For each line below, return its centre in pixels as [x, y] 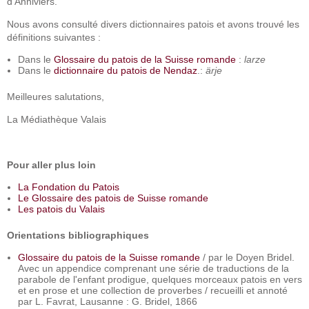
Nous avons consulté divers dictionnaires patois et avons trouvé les [153, 24]
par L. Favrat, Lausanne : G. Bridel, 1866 [108, 301]
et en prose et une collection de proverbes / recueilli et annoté [153, 290]
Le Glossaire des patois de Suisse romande [113, 198]
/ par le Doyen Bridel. [247, 257]
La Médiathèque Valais [57, 119]
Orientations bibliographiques [78, 235]
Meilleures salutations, [56, 97]
